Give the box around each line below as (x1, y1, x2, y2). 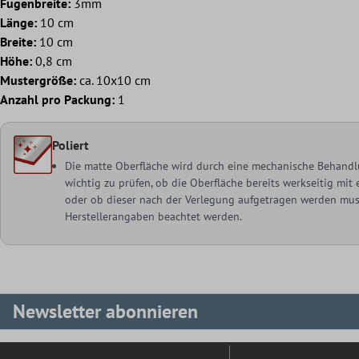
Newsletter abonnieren (13, 299, 198, 324)
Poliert (52, 136, 90, 153)
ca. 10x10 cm (76, 71, 151, 88)
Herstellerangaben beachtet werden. (65, 208, 243, 224)
